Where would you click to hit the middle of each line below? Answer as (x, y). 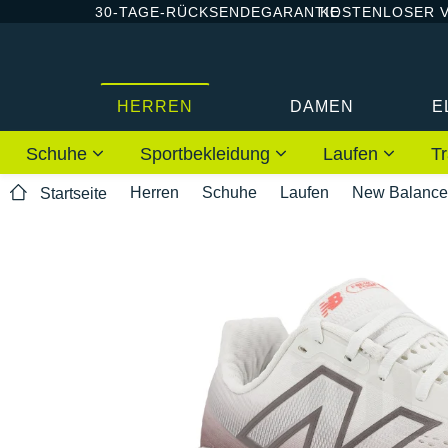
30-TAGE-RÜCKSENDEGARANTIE (217, 11)
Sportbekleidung (207, 153)
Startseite (73, 194)
